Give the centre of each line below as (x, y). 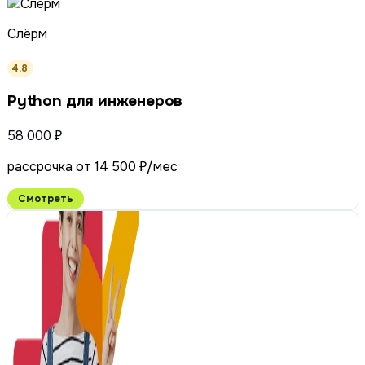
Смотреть (46, 199)
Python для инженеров (95, 101)
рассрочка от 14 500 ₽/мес (92, 167)
